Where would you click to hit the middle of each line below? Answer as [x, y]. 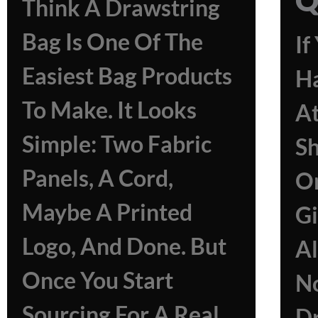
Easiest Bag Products [127, 75]
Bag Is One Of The [113, 41]
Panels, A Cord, [98, 177]
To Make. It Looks [109, 109]
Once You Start [98, 280]
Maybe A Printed [107, 212]
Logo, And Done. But [124, 246]
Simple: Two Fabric [117, 143]
